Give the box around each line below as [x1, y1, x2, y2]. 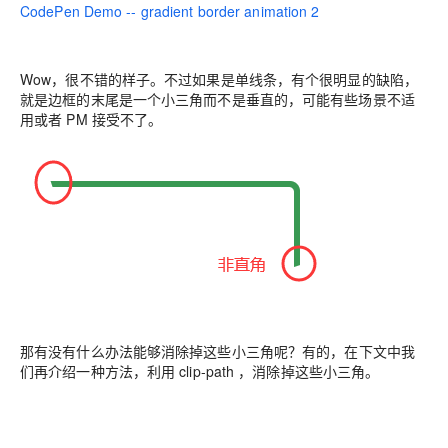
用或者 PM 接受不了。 [20, 108, 163, 129]
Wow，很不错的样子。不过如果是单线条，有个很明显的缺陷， [20, 68, 419, 89]
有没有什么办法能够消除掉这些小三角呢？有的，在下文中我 [34, 340, 415, 361]
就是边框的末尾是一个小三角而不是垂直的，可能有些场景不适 [20, 88, 415, 109]
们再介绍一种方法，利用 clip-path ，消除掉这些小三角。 [20, 360, 380, 381]
